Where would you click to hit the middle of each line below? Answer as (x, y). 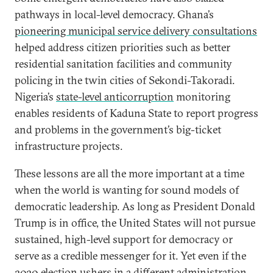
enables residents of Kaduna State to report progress (136, 113)
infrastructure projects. (69, 146)
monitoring (202, 97)
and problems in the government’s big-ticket (118, 129)
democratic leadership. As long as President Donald (135, 206)
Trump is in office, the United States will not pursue (135, 223)
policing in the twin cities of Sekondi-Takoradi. (125, 80)
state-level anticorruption (115, 97)
